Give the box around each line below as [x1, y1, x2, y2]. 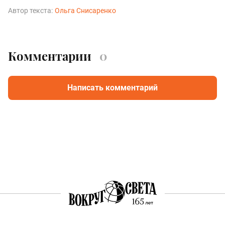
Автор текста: [8, 7, 53, 15]
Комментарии [8, 48, 91, 64]
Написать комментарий [67, 83, 158, 93]
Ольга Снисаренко [55, 7, 116, 15]
